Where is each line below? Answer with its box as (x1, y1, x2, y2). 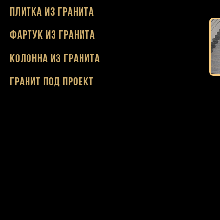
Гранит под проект (10, 76, 94, 88)
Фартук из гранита (10, 30, 95, 42)
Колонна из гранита (10, 53, 100, 65)
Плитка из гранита (10, 7, 94, 19)
